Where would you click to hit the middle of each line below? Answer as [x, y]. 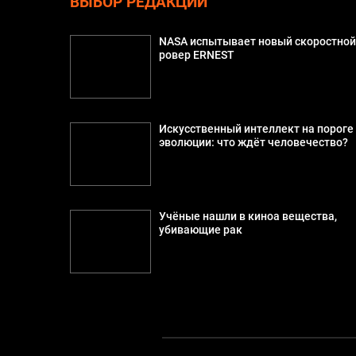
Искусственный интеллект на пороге [257, 130]
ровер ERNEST [197, 56]
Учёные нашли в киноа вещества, [248, 217]
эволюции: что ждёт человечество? [254, 143]
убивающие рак [201, 230]
